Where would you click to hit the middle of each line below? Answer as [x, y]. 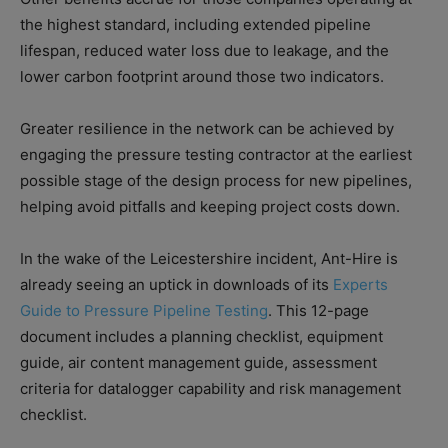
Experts [360, 284]
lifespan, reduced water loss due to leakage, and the [204, 50]
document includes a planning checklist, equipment [201, 336]
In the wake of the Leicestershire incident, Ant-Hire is [209, 258]
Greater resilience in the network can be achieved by [207, 128]
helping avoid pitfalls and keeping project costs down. [210, 206]
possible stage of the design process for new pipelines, [216, 180]
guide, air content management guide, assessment [198, 362]
